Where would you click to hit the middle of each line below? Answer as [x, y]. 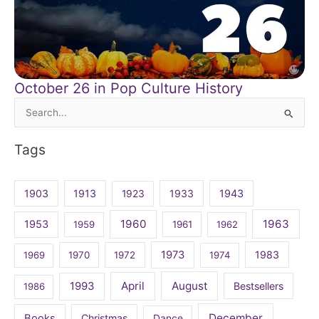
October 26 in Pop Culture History [129, 88]
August [189, 286]
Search [30, 114]
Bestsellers [259, 286]
